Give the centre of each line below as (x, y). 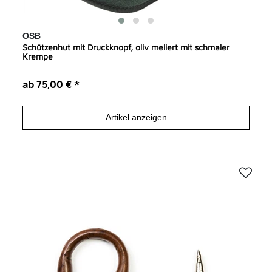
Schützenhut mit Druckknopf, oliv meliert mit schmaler (126, 47)
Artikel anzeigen (136, 117)
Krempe (38, 56)
